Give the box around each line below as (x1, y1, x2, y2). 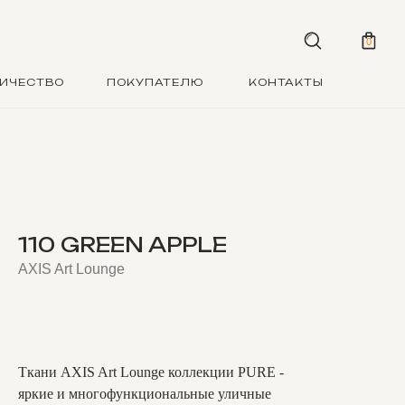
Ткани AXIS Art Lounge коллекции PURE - (18, 364, 284, 380)
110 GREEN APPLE (18, 232, 227, 257)
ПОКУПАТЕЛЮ (107, 76, 203, 89)
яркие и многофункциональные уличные (18, 386, 271, 401)
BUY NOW (112, 308, 192, 324)
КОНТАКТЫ (249, 76, 324, 89)
